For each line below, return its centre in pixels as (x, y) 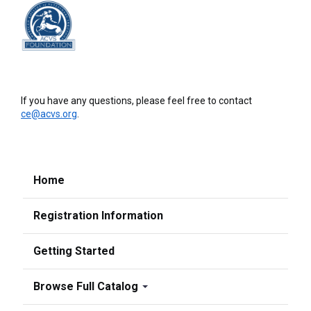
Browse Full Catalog (87, 287)
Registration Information (98, 216)
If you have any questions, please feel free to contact (136, 101)
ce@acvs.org (49, 114)
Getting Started (74, 251)
